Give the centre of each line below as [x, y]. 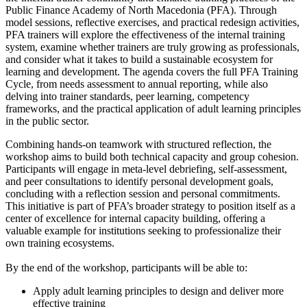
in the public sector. [47, 121]
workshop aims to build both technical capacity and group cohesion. [152, 157]
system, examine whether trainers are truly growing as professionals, [152, 47]
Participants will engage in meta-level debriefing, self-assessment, [146, 169]
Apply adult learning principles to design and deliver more [158, 291]
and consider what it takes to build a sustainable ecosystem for [139, 59]
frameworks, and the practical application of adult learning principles [153, 109]
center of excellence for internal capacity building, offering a [135, 218]
